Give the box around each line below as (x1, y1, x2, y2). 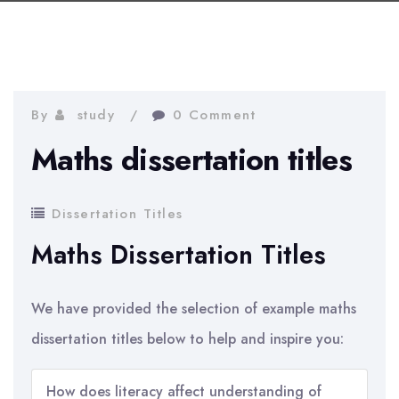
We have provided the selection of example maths (31, 298, 356, 319)
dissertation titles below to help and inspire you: (31, 329, 344, 349)
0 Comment (172, 105, 256, 125)
